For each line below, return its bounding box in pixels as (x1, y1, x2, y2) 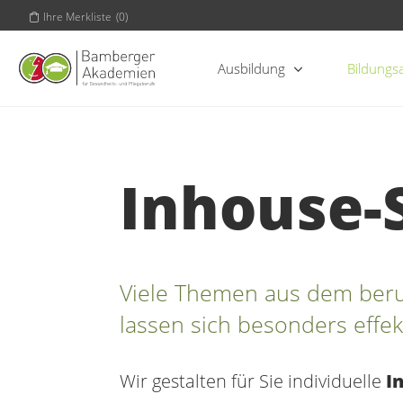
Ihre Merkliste (43, 9, 112, 23)
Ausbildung (217, 59, 285, 77)
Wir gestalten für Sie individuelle (120, 369, 386, 393)
